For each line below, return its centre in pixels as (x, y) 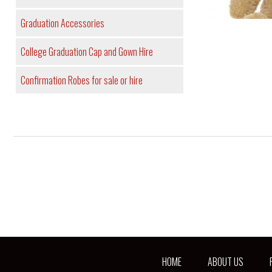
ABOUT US (226, 262)
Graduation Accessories (62, 23)
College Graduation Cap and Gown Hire (87, 52)
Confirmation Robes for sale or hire (81, 80)
